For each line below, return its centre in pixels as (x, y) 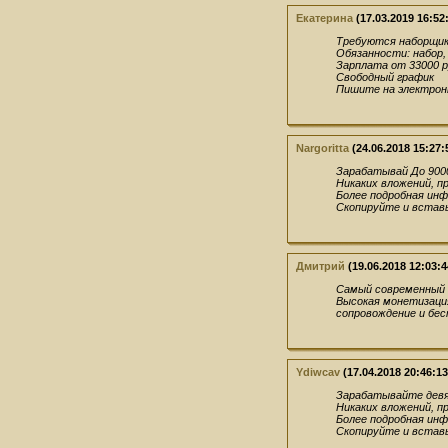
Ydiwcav (318, 372)
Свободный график (385, 77)
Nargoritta (322, 148)
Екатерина (324, 18)
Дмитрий (320, 266)
